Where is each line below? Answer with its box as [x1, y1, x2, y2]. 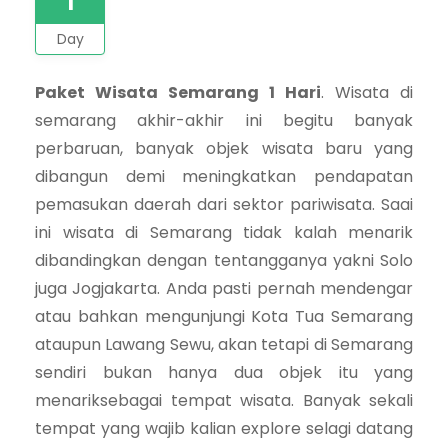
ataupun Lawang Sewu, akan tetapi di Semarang [35, 332, 413, 356]
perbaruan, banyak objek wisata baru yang [35, 136, 413, 160]
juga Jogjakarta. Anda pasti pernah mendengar [35, 276, 413, 300]
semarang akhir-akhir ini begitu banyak [35, 108, 413, 132]
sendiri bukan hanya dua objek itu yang [35, 360, 413, 384]
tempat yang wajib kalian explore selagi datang [35, 416, 413, 440]
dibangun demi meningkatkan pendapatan [35, 164, 413, 188]
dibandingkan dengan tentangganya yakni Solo [35, 248, 413, 272]
